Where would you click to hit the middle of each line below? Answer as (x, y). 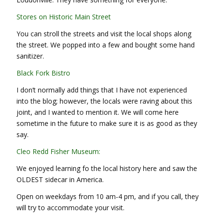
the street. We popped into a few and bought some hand (105, 45)
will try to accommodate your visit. (70, 207)
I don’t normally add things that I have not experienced (101, 90)
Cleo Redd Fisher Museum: (59, 151)
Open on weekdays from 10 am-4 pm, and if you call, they (107, 196)
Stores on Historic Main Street (63, 17)
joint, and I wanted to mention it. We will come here (97, 112)
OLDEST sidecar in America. (60, 179)
